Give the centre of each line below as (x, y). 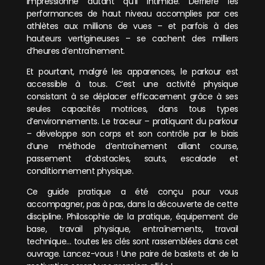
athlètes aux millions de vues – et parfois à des (132, 26)
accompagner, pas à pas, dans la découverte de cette (132, 204)
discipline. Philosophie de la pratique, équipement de (132, 217)
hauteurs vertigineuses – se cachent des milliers (132, 38)
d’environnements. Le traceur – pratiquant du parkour (132, 122)
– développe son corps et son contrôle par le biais (132, 134)
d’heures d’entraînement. (75, 51)
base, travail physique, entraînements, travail (132, 229)
